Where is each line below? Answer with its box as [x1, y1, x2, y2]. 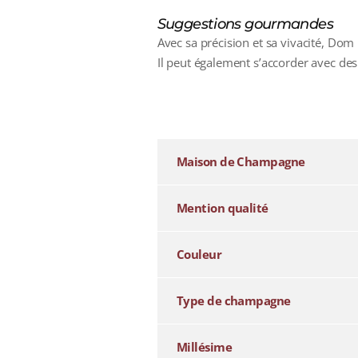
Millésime [176, 339, 233, 356]
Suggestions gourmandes [157, 15, 333, 34]
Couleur [176, 246, 222, 263]
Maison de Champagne [176, 153, 305, 170]
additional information [157, 97, 272, 113]
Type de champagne [176, 292, 291, 309]
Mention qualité [176, 200, 268, 217]
